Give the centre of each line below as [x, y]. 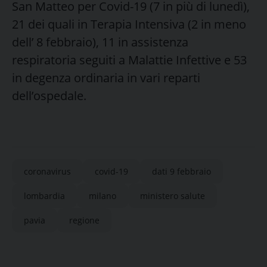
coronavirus [47, 171]
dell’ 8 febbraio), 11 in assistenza [100, 42]
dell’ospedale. [49, 95]
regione [84, 220]
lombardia [44, 195]
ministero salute [173, 195]
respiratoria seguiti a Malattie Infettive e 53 [129, 60]
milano [103, 195]
